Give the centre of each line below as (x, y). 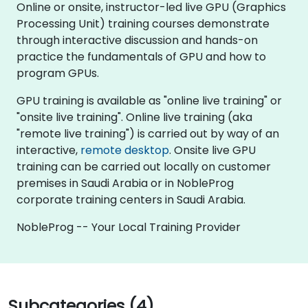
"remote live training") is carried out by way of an (148, 133)
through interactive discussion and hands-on (137, 40)
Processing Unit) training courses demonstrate (143, 23)
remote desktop (125, 150)
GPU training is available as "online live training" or (149, 100)
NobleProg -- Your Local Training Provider (129, 227)
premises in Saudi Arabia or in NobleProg (125, 183)
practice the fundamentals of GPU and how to (141, 56)
